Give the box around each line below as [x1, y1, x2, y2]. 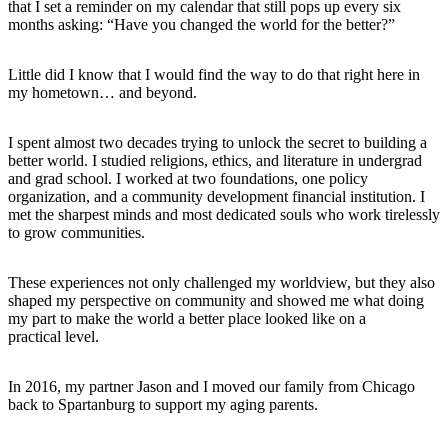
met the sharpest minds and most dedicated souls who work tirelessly [8, 205, 440, 223]
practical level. [8, 327, 99, 345]
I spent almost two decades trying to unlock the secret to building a [8, 133, 427, 151]
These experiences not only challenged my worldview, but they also [8, 273, 435, 291]
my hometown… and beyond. [8, 83, 197, 101]
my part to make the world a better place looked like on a [8, 309, 366, 327]
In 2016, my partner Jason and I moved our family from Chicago [8, 377, 415, 395]
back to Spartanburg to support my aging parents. [8, 395, 318, 413]
